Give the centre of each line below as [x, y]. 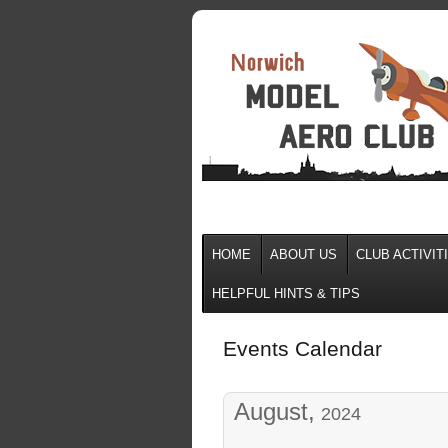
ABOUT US [303, 255]
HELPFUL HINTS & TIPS [286, 294]
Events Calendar [302, 349]
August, [274, 412]
